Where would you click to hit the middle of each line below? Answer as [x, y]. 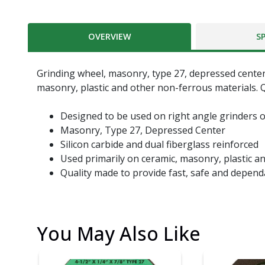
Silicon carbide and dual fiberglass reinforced [159, 145]
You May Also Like [119, 234]
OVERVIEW [109, 37]
